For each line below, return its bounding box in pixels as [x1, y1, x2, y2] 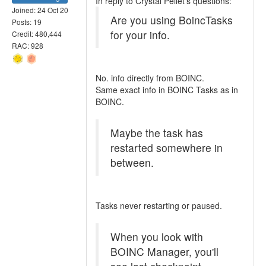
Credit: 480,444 [12, 28, 62, 39]
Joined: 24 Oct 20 [12, 5, 68, 15]
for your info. [110, 27, 170, 42]
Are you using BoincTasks [110, 12, 233, 27]
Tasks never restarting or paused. [96, 199, 222, 211]
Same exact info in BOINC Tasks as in [96, 84, 238, 96]
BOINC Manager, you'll [110, 244, 218, 259]
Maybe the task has [110, 125, 203, 140]
